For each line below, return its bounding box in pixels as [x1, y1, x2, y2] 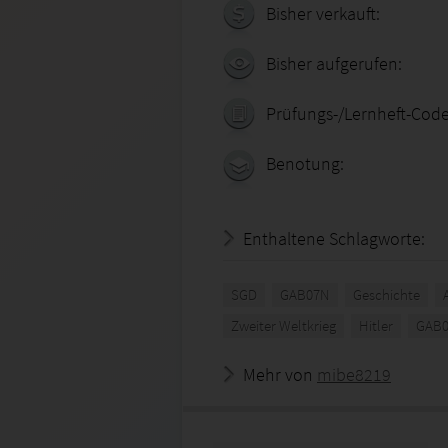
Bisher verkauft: [266, 2, 380, 25]
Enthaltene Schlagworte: [243, 227, 425, 250]
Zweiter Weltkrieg [231, 316, 336, 335]
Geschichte [353, 285, 420, 304]
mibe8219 [317, 363, 391, 386]
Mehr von [243, 363, 317, 386]
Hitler [359, 316, 393, 335]
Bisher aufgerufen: [266, 52, 402, 75]
